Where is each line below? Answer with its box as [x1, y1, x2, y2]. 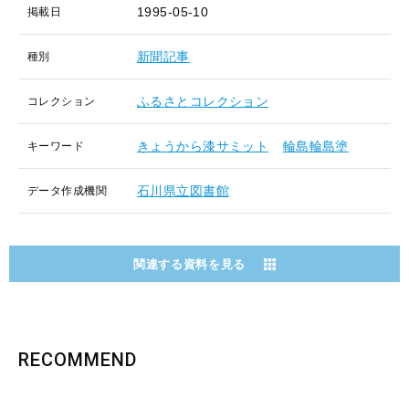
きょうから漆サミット [137, 139, 269, 153]
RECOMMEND [18, 349, 137, 371]
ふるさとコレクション [137, 94, 269, 109]
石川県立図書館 [137, 184, 229, 198]
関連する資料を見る [133, 257, 246, 271]
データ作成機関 [27, 184, 107, 197]
